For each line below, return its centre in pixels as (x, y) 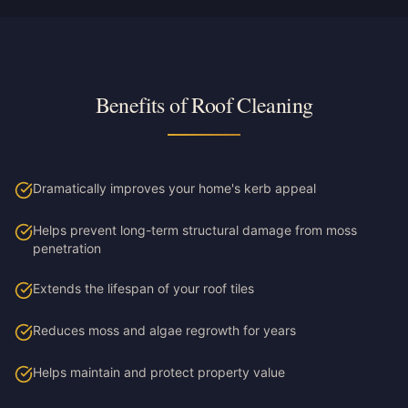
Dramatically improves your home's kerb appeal (174, 188)
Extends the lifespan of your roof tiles (143, 288)
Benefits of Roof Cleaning (204, 105)
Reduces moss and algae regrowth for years (164, 330)
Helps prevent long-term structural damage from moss (195, 230)
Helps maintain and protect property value (159, 372)
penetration (67, 248)
